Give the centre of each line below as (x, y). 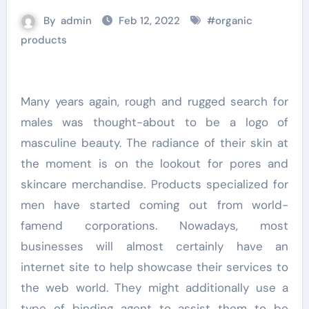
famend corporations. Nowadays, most (154, 226)
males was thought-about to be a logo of (154, 122)
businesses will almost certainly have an (154, 247)
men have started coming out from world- (154, 205)
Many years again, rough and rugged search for (25, 102)
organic (234, 21)
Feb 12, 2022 (151, 21)
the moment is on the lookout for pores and (154, 164)
